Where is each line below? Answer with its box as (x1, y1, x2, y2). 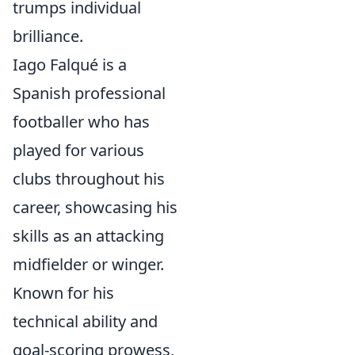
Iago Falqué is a (13, 54, 127, 75)
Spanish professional (13, 82, 166, 104)
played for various (13, 139, 144, 161)
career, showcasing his (13, 197, 177, 218)
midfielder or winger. (13, 254, 164, 275)
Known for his (13, 282, 114, 303)
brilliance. (13, 25, 83, 47)
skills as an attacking (13, 225, 164, 246)
